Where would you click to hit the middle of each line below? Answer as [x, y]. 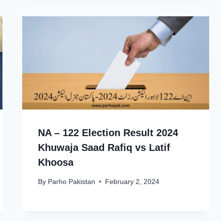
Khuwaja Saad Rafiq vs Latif [104, 148]
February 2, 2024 [132, 182]
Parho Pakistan [71, 182]
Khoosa [56, 163]
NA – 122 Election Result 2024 [108, 133]
